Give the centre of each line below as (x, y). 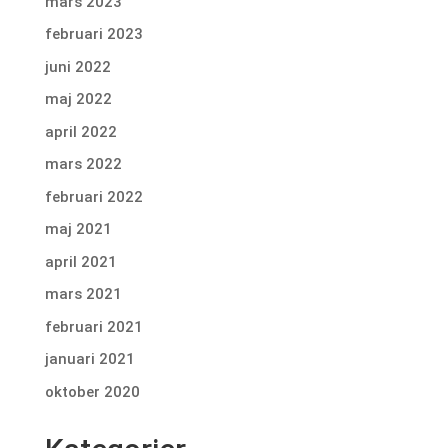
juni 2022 (77, 66)
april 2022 (80, 131)
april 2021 (80, 261)
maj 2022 (78, 99)
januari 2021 (89, 359)
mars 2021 (83, 294)
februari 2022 (93, 196)
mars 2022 (83, 164)
